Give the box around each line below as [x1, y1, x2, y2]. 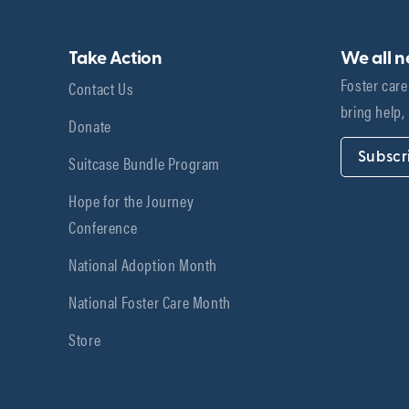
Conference [68, 214, 138, 238]
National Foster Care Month [68, 288, 231, 313]
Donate [68, 112, 111, 137]
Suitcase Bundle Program [68, 150, 220, 174]
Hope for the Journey [68, 187, 194, 212]
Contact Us [68, 75, 134, 100]
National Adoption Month [68, 251, 217, 276]
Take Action [68, 49, 163, 68]
